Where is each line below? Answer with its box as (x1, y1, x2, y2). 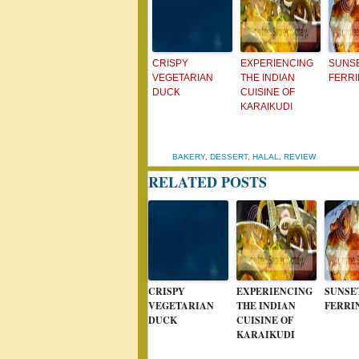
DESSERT (210, 152, 248, 161)
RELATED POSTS (148, 171, 267, 192)
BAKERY (172, 152, 205, 161)
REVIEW (284, 152, 316, 161)
